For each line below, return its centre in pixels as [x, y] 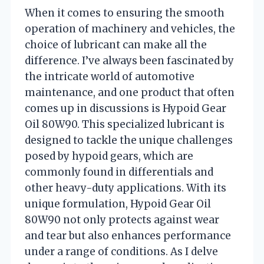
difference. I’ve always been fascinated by [129, 60]
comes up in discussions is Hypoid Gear [126, 108]
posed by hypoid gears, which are [109, 156]
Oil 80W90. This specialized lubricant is [125, 124]
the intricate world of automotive [110, 76]
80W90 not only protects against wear [122, 220]
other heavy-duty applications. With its [126, 188]
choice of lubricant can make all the [116, 44]
